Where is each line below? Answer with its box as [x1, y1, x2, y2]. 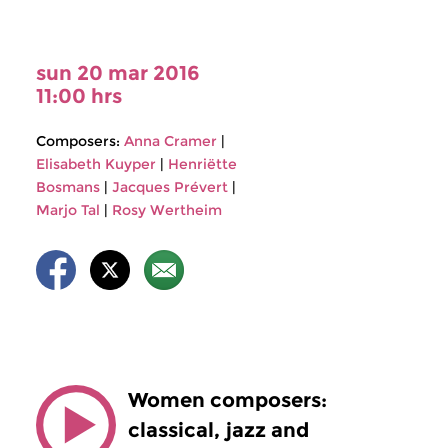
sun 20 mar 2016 [36, 61, 200, 85]
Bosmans [36, 178, 100, 196]
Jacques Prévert [112, 178, 228, 196]
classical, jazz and [128, 418, 309, 442]
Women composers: [128, 388, 327, 412]
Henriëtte [168, 155, 237, 173]
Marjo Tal [36, 201, 100, 219]
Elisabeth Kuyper [36, 155, 156, 173]
